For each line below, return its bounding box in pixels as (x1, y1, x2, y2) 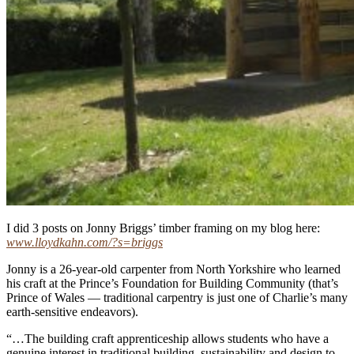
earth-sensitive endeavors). (6, 304, 138, 318)
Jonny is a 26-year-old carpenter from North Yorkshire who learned (6, 262, 341, 276)
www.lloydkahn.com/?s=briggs (6, 235, 163, 249)
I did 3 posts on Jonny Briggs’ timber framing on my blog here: (6, 220, 320, 235)
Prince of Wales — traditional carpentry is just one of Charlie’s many (6, 290, 348, 304)
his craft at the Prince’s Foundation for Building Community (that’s (6, 276, 338, 290)
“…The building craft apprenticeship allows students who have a (6, 331, 329, 345)
